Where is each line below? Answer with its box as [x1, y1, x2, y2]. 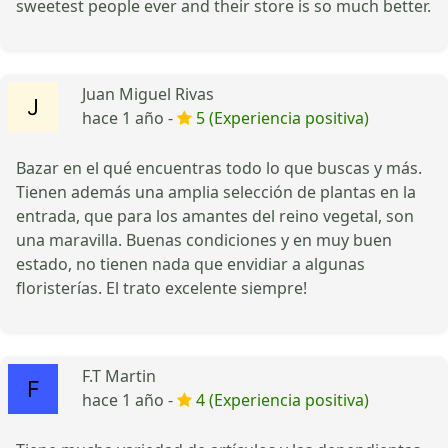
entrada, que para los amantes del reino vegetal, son [16, 204, 414, 227]
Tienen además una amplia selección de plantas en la [16, 180, 416, 203]
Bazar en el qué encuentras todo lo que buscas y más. [16, 156, 422, 179]
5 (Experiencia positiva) [196, 106, 369, 129]
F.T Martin [82, 364, 156, 387]
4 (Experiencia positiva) [196, 388, 369, 411]
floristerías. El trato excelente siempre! [16, 276, 307, 299]
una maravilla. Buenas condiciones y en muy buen [16, 228, 392, 251]
